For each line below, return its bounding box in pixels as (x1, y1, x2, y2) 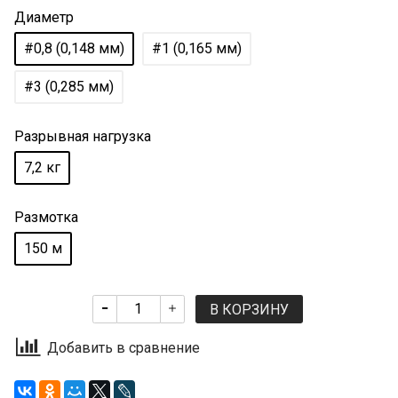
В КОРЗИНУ (209, 300, 289, 318)
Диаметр (14, 8, 74, 26)
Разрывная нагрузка (14, 127, 151, 145)
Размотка (14, 208, 78, 226)
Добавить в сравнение (47, 339, 200, 357)
